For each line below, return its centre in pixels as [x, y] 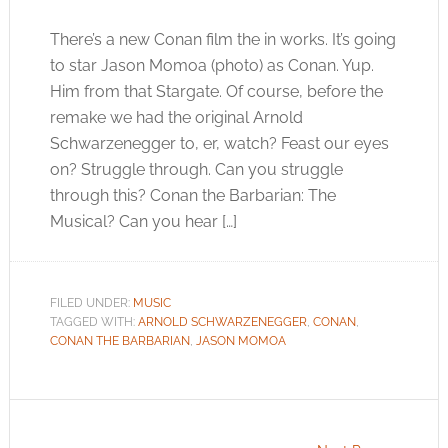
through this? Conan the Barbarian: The [192, 195]
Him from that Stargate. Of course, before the [216, 91]
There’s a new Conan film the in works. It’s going [222, 39]
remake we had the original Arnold [176, 117]
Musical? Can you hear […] [143, 221]
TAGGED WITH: [93, 322]
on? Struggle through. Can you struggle [196, 169]
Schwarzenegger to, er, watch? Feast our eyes [219, 143]
